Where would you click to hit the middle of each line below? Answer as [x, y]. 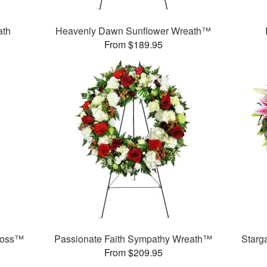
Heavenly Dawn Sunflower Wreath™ [133, 31]
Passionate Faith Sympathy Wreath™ [133, 239]
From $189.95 [133, 45]
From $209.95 [133, 253]
